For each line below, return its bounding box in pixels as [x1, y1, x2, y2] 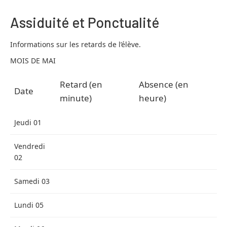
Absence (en [139, 79, 188, 90]
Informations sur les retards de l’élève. [10, 40, 141, 49]
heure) [139, 92, 166, 104]
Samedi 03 [14, 176, 50, 186]
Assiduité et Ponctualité [10, 14, 159, 31]
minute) [60, 92, 92, 104]
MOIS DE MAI [10, 56, 56, 65]
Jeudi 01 [14, 118, 42, 127]
